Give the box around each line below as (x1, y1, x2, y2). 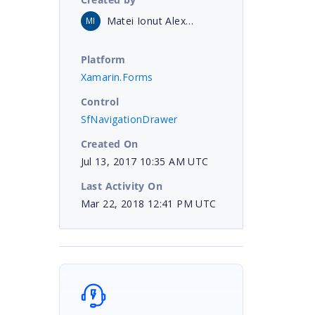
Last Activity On (80, 179, 162, 193)
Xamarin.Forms (80, 70, 153, 84)
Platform (80, 52, 126, 66)
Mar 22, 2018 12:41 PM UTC (80, 196, 217, 210)
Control (80, 94, 120, 108)
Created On (80, 136, 139, 150)
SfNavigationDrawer (80, 112, 178, 126)
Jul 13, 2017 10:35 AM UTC (80, 154, 209, 168)
